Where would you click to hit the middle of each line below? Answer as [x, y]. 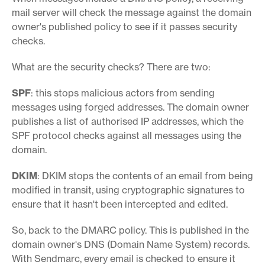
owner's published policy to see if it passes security [125, 26]
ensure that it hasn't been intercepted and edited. [120, 204]
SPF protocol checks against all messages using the [127, 135]
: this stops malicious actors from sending [123, 93]
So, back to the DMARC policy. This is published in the [130, 230]
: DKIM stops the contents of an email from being [145, 175]
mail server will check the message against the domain [132, 12]
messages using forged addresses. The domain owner [130, 107]
